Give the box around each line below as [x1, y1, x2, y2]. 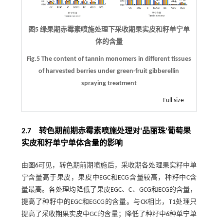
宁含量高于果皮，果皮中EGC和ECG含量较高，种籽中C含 [21, 174, 197, 182]
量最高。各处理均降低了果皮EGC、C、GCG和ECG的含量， [21, 186, 197, 194]
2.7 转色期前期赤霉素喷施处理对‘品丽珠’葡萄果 [21, 127, 191, 136]
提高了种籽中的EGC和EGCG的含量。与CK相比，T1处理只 [21, 199, 197, 206]
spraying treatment [81, 80, 137, 88]
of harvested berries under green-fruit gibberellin [38, 68, 180, 75]
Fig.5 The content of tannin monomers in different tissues [26, 55, 191, 63]
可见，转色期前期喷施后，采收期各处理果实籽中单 [38, 162, 197, 170]
